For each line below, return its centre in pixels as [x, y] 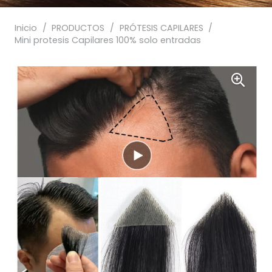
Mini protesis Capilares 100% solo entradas [108, 40]
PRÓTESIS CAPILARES [161, 28]
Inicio [26, 28]
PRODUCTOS [78, 28]
